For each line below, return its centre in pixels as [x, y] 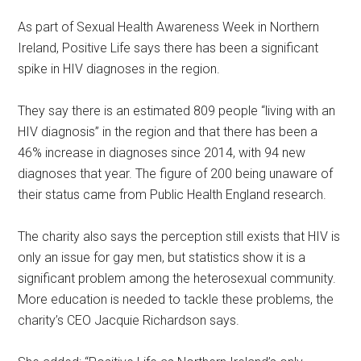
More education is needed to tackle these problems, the [176, 299]
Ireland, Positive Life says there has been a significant [168, 48]
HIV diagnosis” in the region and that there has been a [168, 131]
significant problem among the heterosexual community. [177, 278]
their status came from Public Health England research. [172, 194]
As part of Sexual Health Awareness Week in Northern [169, 27]
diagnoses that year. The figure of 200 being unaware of [176, 173]
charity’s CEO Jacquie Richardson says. [129, 320]
